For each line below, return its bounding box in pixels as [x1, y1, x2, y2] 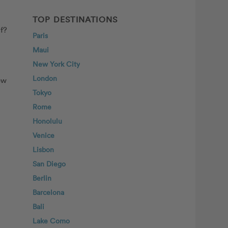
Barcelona [33, 187, 64, 197]
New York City [33, 59, 80, 69]
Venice [33, 130, 54, 140]
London [33, 73, 57, 83]
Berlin [33, 173, 51, 183]
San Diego [33, 159, 66, 168]
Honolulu [33, 116, 62, 126]
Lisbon [33, 145, 54, 154]
